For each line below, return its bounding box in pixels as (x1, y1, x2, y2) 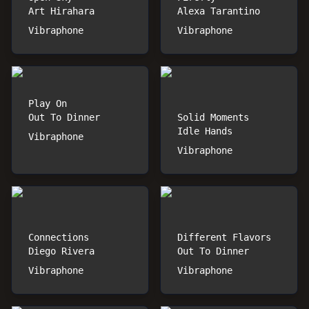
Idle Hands (177, 126, 232, 137)
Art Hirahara (28, 6, 94, 17)
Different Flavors (177, 232, 271, 243)
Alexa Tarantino (177, 6, 260, 17)
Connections (28, 232, 89, 243)
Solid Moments (177, 112, 249, 123)
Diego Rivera (28, 246, 94, 257)
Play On (28, 98, 67, 109)
